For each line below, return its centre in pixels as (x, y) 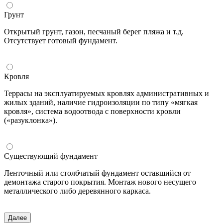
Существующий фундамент (51, 156)
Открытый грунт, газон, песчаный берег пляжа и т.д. (94, 31)
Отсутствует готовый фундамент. (61, 40)
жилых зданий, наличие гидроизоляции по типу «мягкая (101, 102)
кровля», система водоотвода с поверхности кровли (92, 111)
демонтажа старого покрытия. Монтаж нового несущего (100, 182)
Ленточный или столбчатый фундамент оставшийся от (97, 173)
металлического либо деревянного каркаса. (77, 191)
